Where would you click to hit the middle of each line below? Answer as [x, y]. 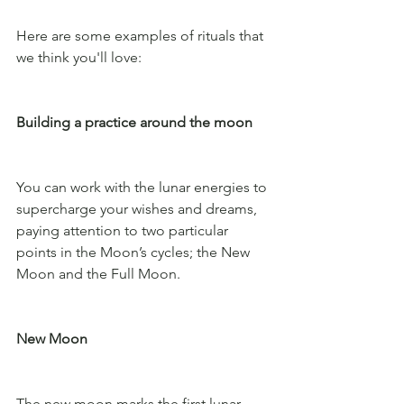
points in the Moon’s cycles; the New [135, 252]
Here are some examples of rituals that [142, 35]
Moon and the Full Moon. [100, 273]
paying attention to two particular [124, 230]
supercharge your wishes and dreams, [138, 208]
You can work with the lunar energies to [143, 187]
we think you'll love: [79, 57]
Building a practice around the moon [134, 122]
